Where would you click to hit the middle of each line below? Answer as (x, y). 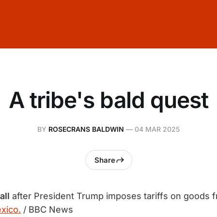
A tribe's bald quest (108, 100)
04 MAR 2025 (157, 129)
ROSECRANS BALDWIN (86, 129)
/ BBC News (47, 209)
